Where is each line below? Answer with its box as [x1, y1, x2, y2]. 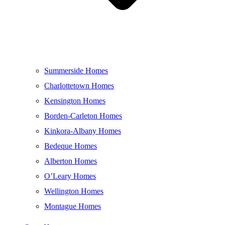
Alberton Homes [44, 157, 97, 166]
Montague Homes [44, 202, 101, 211]
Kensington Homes [44, 96, 105, 105]
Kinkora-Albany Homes [44, 127, 121, 136]
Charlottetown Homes [44, 81, 114, 90]
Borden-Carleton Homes [44, 111, 122, 121]
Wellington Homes [44, 187, 103, 196]
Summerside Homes [44, 66, 108, 75]
